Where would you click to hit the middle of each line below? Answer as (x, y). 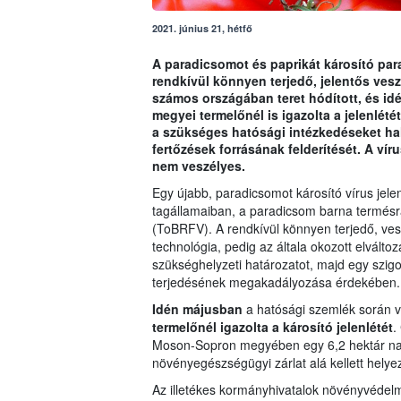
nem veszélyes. (198, 166)
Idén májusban (197, 309)
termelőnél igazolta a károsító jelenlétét (272, 327)
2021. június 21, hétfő (202, 29)
